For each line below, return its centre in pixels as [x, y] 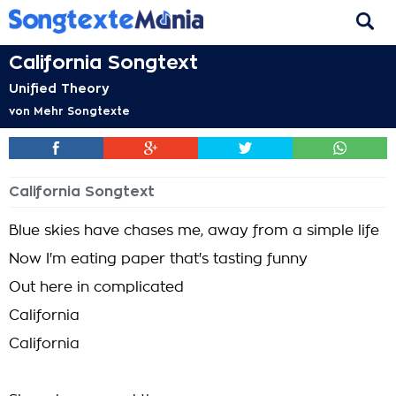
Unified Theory [59, 88]
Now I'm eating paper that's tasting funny [158, 259]
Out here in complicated [96, 287]
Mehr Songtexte [82, 111]
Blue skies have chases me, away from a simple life [194, 231]
